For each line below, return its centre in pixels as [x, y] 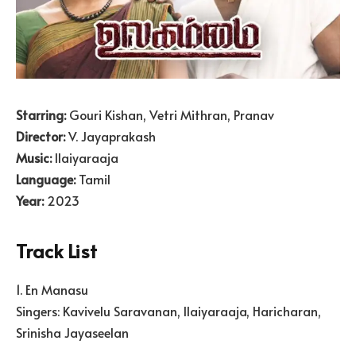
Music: [34, 157]
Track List [56, 250]
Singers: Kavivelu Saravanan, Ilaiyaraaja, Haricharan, [168, 310]
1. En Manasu [52, 289]
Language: [46, 178]
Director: [41, 135]
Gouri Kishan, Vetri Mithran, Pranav [170, 114]
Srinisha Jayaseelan [72, 332]
